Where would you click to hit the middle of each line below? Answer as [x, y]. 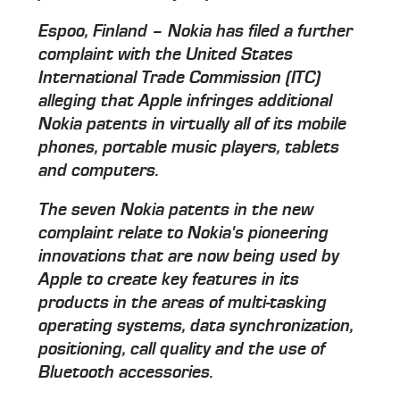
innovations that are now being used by [189, 256]
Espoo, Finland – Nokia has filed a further [196, 31]
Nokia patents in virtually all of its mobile [193, 124]
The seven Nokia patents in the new [176, 209]
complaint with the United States [166, 54]
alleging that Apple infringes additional [186, 100]
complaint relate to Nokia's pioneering [184, 233]
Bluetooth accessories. [126, 372]
